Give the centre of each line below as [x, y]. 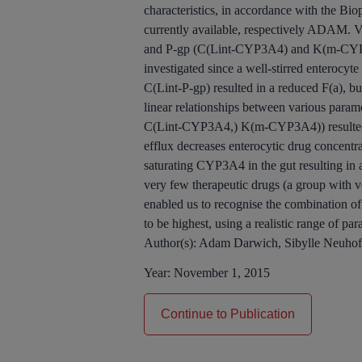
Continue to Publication [228, 314]
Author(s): [171, 243]
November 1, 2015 [222, 272]
